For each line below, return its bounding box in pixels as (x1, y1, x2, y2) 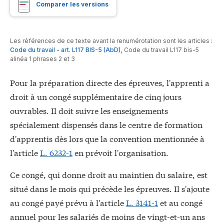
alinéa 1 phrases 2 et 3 (10, 55, 75, 63)
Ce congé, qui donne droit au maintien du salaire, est (10, 168, 207, 180)
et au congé (158, 196, 202, 208)
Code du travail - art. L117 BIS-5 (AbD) (10, 46, 120, 54)
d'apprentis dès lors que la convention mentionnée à (10, 132, 204, 144)
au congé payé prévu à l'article (10, 196, 126, 208)
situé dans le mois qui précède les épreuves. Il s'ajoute (10, 182, 209, 194)
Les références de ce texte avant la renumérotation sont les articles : (10, 37, 212, 45)
